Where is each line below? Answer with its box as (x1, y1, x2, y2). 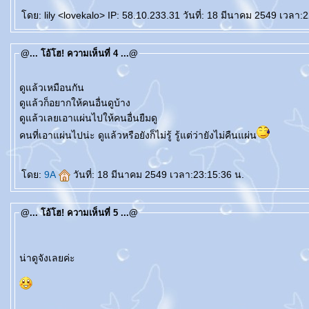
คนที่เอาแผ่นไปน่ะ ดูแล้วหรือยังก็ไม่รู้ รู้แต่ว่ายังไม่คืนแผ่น (175, 130, 257, 141)
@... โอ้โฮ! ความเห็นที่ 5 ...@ (21, 208, 138, 218)
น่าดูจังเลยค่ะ (19, 252, 75, 263)
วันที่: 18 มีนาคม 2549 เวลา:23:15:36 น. (73, 169, 244, 180)
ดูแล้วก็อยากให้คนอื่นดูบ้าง (19, 97, 130, 108)
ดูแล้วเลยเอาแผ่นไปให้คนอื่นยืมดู (19, 112, 157, 123)
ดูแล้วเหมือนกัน (19, 82, 84, 93)
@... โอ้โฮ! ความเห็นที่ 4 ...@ (21, 48, 138, 59)
